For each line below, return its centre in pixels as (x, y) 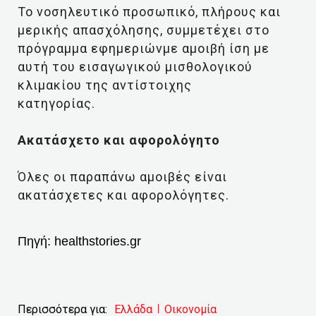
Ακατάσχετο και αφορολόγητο (119, 140)
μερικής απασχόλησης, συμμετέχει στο (144, 30)
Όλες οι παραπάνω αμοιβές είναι (122, 177)
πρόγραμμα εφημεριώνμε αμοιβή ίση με (144, 48)
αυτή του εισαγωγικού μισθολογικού (135, 67)
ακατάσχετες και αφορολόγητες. (123, 195)
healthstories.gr (96, 241)
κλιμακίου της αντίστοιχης (105, 85)
